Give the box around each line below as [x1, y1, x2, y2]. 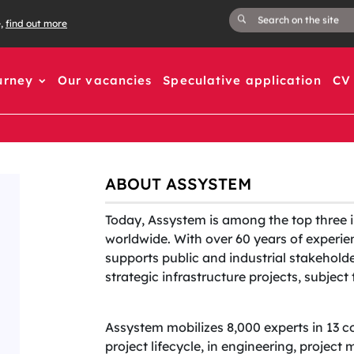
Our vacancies [58, 73, 153, 88]
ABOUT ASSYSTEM [104, 174, 251, 194]
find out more [6, 17, 67, 29]
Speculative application [163, 73, 322, 88]
